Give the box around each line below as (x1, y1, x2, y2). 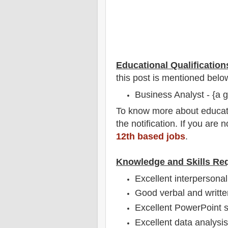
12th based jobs (116, 131, 185, 142)
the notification (116, 119, 175, 129)
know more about (126, 106, 201, 117)
